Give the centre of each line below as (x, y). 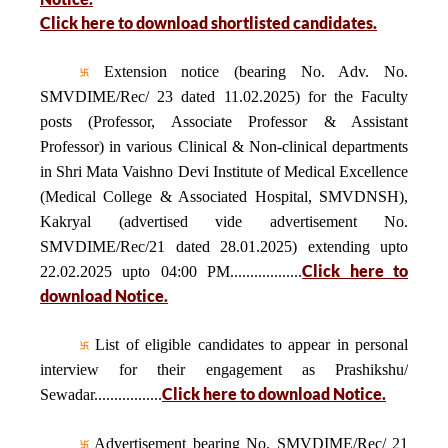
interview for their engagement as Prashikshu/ (224, 369)
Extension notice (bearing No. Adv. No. (248, 71)
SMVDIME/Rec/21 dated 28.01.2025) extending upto (224, 246)
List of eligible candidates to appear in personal (248, 344)
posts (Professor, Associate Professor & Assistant (224, 121)
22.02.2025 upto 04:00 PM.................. (171, 271)
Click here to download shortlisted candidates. (208, 22)
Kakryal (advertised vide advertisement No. (224, 221)
